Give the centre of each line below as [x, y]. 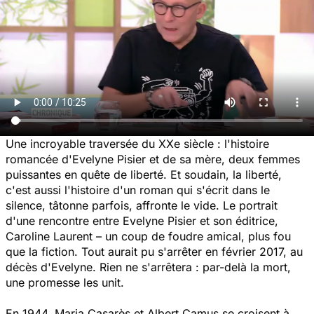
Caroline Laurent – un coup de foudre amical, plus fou [148, 236]
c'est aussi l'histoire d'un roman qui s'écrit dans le [138, 190]
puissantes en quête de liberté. [88, 174]
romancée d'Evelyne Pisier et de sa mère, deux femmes [153, 159]
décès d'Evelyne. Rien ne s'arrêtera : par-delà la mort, [148, 267]
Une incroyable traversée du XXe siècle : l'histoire [137, 143]
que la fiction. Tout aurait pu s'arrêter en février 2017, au [154, 251]
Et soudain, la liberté [224, 174]
